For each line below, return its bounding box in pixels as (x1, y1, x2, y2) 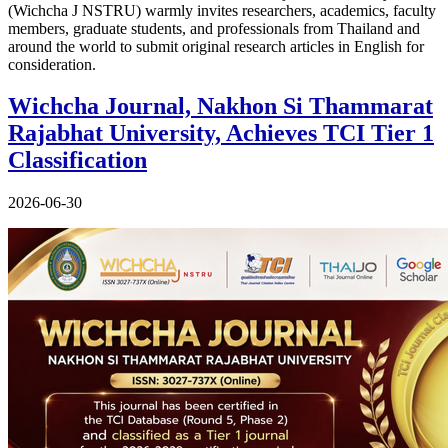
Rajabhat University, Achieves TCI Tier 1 (8, 120, 434, 147)
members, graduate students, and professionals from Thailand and (8, 19, 420, 37)
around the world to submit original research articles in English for (8, 37, 424, 55)
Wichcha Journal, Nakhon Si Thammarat (8, 93, 433, 120)
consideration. (8, 55, 96, 73)
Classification (8, 147, 147, 174)
